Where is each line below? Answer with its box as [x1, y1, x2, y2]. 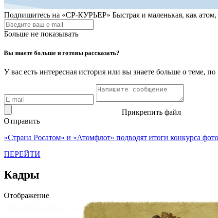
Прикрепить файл [122, 108, 181, 117]
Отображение [4, 191, 49, 200]
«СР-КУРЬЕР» [62, 11, 110, 19]
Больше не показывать [4, 30, 78, 38]
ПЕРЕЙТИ [4, 150, 40, 159]
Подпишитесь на [4, 11, 60, 19]
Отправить [4, 117, 40, 126]
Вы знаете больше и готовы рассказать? [4, 49, 120, 57]
